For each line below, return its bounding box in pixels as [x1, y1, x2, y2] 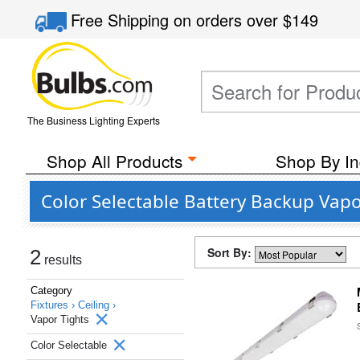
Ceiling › [78, 299, 116, 311]
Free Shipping [71, 8, 174, 31]
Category [31, 284, 72, 297]
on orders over [174, 8, 284, 31]
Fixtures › [31, 299, 78, 311]
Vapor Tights [31, 313, 92, 325]
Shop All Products [46, 149, 182, 173]
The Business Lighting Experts [27, 113, 160, 127]
